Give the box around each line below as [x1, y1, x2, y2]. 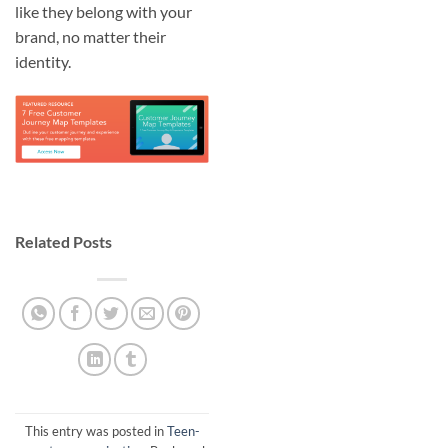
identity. [15, 51, 71, 71]
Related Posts [15, 232, 112, 252]
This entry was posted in [24, 422, 167, 439]
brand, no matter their [15, 26, 166, 46]
